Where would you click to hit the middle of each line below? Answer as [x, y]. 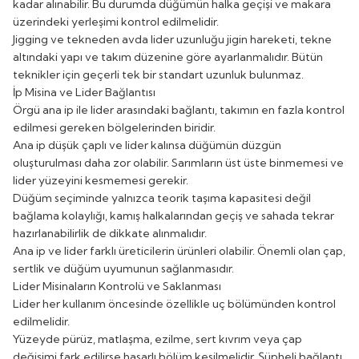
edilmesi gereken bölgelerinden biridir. [114, 127]
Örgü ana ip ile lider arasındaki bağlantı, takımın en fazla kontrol [179, 109]
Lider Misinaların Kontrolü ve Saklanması [117, 286]
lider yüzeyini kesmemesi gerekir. [101, 180]
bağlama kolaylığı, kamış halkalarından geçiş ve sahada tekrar [173, 215]
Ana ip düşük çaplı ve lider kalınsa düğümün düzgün [147, 145]
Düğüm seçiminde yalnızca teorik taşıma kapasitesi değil [162, 198]
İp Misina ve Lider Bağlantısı [84, 92]
